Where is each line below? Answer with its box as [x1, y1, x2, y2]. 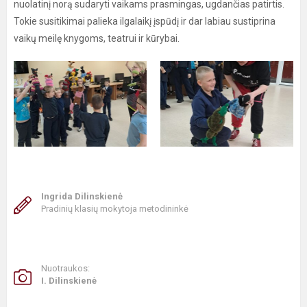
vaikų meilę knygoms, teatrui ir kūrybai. [14, 33, 180, 45]
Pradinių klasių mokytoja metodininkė [41, 203, 188, 214]
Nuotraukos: [41, 262, 90, 273]
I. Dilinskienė [41, 275, 97, 286]
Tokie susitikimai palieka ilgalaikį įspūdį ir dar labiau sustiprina [14, 16, 275, 27]
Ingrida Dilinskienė [41, 191, 123, 201]
